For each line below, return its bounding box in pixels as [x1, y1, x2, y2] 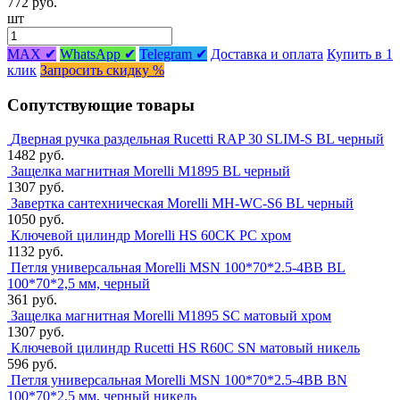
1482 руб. [7, 147, 64, 163]
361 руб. [7, 292, 57, 308]
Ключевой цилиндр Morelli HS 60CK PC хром [11, 228, 291, 244]
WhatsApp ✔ [60, 46, 136, 62]
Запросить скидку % [40, 62, 164, 78]
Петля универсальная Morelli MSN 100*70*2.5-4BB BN [11, 372, 347, 388]
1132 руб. [7, 244, 63, 260]
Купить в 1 [327, 46, 393, 62]
